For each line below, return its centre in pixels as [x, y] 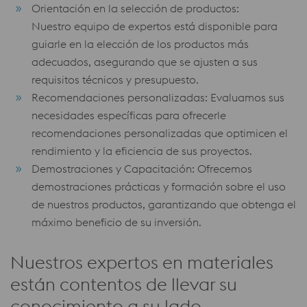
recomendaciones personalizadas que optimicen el [160, 133]
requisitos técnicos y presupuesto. [115, 79]
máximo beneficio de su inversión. [116, 222]
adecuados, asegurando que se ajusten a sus [145, 62]
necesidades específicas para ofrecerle [129, 115]
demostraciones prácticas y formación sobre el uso [159, 186]
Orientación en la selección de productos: [135, 8]
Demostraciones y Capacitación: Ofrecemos [142, 169]
